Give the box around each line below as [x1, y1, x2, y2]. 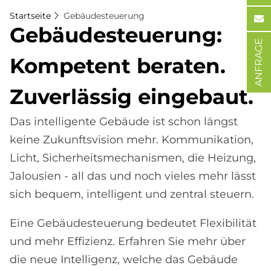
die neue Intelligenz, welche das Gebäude [10, 253, 238, 266]
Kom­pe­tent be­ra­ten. [10, 53, 226, 79]
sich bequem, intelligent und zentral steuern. [10, 188, 254, 201]
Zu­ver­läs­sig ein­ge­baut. [10, 84, 253, 109]
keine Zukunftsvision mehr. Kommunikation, [10, 133, 253, 146]
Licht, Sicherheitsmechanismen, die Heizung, [10, 151, 256, 165]
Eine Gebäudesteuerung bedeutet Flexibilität [10, 217, 256, 230]
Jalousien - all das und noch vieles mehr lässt [10, 169, 256, 183]
